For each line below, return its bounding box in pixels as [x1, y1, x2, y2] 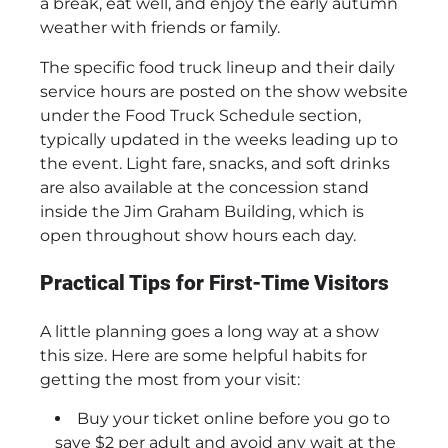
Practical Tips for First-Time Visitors [40, 271, 389, 296]
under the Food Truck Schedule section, [40, 105, 361, 125]
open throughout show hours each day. [40, 225, 356, 245]
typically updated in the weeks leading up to [40, 129, 398, 149]
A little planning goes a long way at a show [40, 322, 379, 342]
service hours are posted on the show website [40, 81, 408, 101]
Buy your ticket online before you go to [77, 409, 390, 429]
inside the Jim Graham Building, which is [40, 201, 364, 221]
